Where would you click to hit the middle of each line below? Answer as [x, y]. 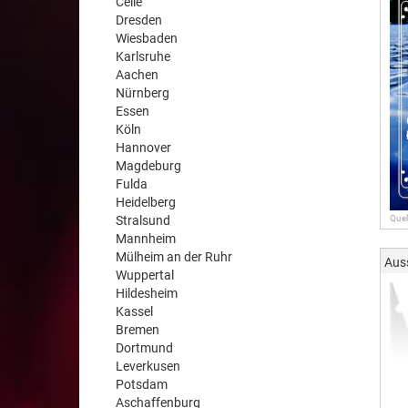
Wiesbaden [147, 38]
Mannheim [146, 239]
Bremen [138, 330]
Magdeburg [148, 166]
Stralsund [143, 220]
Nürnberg [143, 93]
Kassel [134, 311]
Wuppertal [145, 275]
